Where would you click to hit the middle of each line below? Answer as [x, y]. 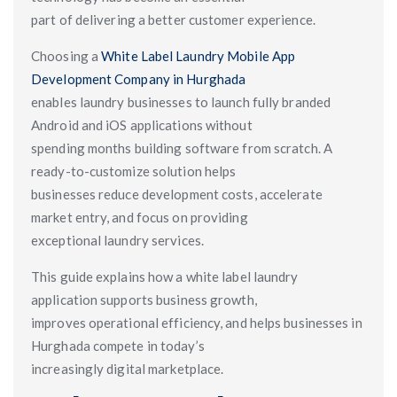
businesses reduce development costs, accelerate [177, 194]
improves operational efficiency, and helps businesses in [197, 323]
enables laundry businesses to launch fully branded [181, 102]
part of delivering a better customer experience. [173, 19]
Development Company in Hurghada [139, 79]
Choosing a [65, 56]
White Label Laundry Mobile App [197, 56]
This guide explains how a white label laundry [165, 276]
